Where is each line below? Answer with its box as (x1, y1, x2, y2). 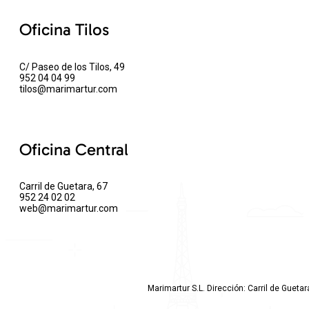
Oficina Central (19, 139, 128, 159)
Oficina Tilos (19, 19, 109, 39)
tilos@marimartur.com (19, 83, 117, 94)
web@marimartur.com (19, 203, 118, 215)
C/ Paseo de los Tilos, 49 (19, 61, 125, 72)
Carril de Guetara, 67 (19, 181, 108, 192)
